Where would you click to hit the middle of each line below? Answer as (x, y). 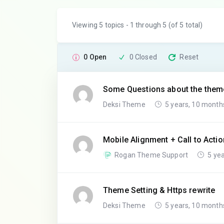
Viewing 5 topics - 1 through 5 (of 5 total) (137, 25)
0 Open (95, 57)
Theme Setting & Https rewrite (159, 190)
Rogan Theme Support (152, 155)
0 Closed (143, 57)
